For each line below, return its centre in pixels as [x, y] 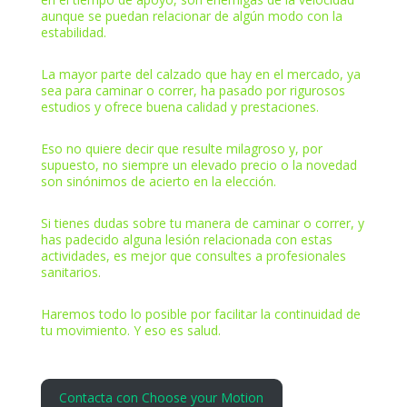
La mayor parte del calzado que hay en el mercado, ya [200, 74]
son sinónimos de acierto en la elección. [158, 181]
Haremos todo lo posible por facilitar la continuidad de [200, 313]
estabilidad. [73, 32]
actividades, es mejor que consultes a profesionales [193, 255]
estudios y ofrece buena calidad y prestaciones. [179, 106]
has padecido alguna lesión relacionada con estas [186, 239]
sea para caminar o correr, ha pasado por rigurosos [193, 90]
